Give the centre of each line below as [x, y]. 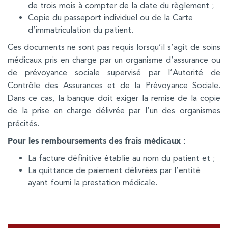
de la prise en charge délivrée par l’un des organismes [114, 110]
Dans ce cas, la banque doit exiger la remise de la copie [114, 98]
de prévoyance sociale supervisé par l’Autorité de [114, 72]
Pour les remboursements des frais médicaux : [97, 141]
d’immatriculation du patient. [81, 30]
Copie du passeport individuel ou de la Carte [110, 17]
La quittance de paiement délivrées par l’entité [114, 170]
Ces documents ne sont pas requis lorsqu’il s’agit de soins [114, 47]
